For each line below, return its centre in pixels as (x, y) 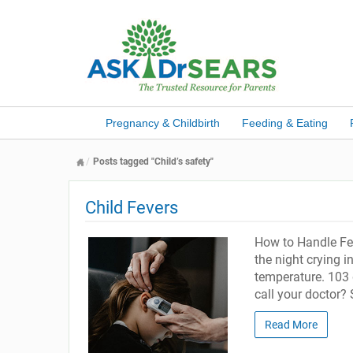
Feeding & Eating (284, 123)
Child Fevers (132, 208)
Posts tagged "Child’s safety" (153, 162)
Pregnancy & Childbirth (162, 123)
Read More (291, 325)
